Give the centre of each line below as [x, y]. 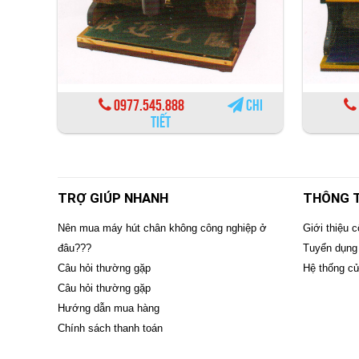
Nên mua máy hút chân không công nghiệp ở [162, 228]
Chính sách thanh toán [110, 328]
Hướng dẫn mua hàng [109, 308]
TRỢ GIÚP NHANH [113, 198]
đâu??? [75, 248]
